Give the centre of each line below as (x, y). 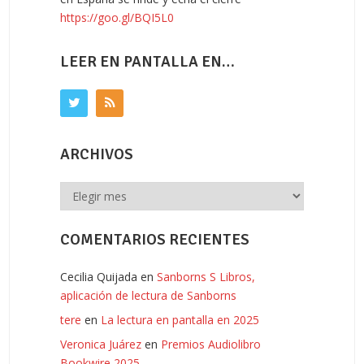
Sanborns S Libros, (206, 277)
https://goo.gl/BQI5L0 (117, 17)
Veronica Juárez (101, 344)
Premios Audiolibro (211, 344)
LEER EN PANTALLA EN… (147, 62)
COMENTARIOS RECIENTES (155, 240)
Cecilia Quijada (99, 277)
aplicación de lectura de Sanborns (148, 296)
